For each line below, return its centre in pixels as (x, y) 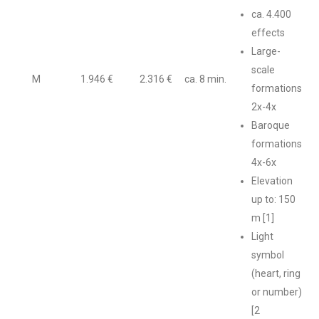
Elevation (272, 181)
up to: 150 (273, 199)
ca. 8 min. (205, 79)
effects (268, 33)
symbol (268, 255)
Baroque (271, 125)
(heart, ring (276, 273)
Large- (266, 51)
